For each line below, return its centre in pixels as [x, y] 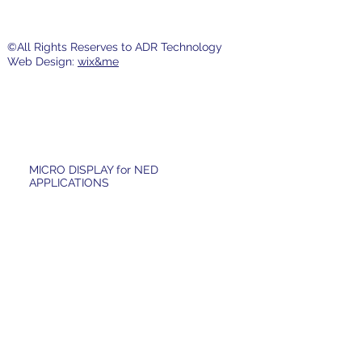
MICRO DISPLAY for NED [93, 169]
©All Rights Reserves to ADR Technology [114, 47]
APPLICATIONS [69, 182]
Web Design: [42, 62]
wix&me [98, 62]
